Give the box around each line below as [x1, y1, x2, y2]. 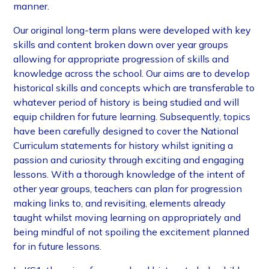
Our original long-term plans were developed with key [13, 24, 252, 37]
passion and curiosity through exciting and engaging [13, 154, 244, 166]
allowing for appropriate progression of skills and [13, 53, 229, 65]
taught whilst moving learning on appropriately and [13, 211, 241, 224]
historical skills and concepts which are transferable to [13, 82, 255, 94]
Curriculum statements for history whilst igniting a [13, 139, 234, 152]
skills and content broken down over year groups [13, 38, 229, 51]
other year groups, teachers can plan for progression [13, 183, 243, 195]
